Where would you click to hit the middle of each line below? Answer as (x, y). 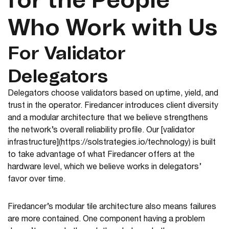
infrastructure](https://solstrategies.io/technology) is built (112, 143)
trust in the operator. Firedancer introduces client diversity (113, 107)
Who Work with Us (112, 29)
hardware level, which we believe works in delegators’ (105, 168)
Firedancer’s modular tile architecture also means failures (112, 208)
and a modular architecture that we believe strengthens (108, 119)
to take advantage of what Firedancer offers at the (101, 156)
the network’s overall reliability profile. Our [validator (101, 131)
